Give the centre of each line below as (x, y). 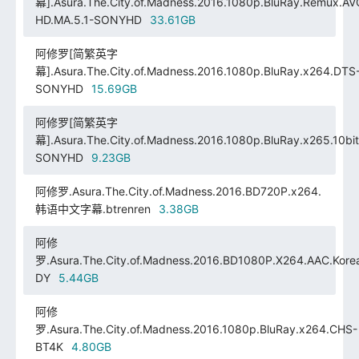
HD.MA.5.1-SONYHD (88, 19)
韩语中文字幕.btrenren (93, 208)
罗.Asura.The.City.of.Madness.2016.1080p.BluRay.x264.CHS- (196, 329)
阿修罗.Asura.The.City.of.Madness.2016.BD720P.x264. (178, 191)
